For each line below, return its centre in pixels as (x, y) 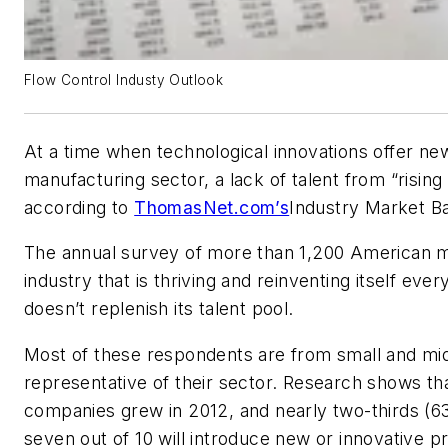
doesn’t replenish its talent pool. (159, 309)
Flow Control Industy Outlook (124, 79)
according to (79, 207)
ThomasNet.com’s (212, 207)
